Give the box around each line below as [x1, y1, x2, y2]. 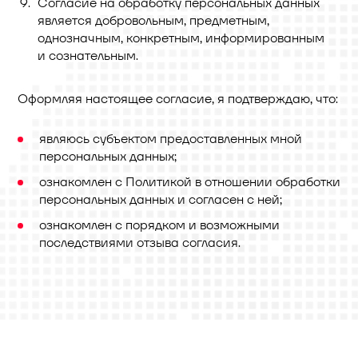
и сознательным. [38, 47, 138, 64]
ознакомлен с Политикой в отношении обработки [39, 173, 340, 190]
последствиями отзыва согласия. [39, 234, 241, 251]
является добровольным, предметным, [38, 12, 269, 29]
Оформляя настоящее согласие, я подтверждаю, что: [18, 90, 338, 107]
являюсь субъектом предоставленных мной [39, 130, 302, 147]
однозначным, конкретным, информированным [38, 30, 324, 46]
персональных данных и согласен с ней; [39, 191, 282, 208]
